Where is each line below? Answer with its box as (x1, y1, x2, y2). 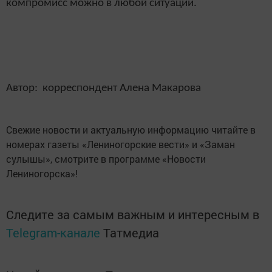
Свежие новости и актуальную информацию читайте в (6, 123, 256, 137)
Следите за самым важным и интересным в (6, 206, 259, 223)
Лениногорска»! (6, 167, 78, 180)
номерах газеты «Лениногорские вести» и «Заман (6, 138, 235, 151)
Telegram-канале (6, 225, 100, 241)
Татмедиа (103, 225, 159, 241)
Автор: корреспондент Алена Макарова (6, 82, 201, 94)
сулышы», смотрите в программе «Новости (6, 152, 206, 166)
